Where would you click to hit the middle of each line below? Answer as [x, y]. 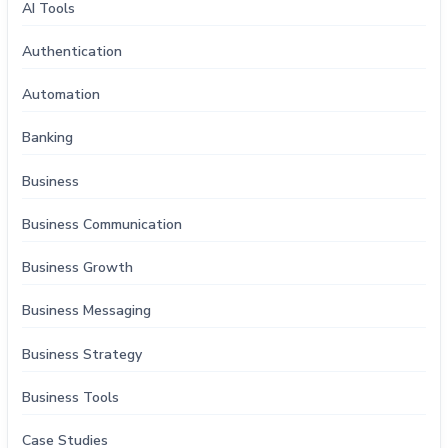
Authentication [72, 51]
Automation [61, 95]
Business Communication [102, 224]
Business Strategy [82, 354]
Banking [48, 138]
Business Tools [71, 397]
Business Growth [78, 268]
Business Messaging [87, 311]
